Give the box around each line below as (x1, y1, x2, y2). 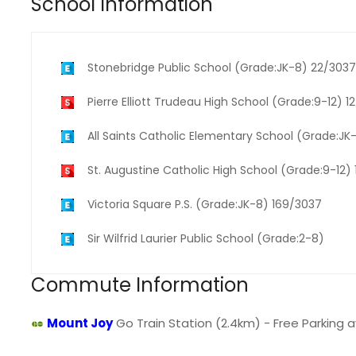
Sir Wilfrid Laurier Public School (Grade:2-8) (87, 230, 324, 247)
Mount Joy (47, 315, 113, 332)
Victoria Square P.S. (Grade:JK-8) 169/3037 (87, 196, 322, 213)
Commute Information (31, 272, 249, 299)
